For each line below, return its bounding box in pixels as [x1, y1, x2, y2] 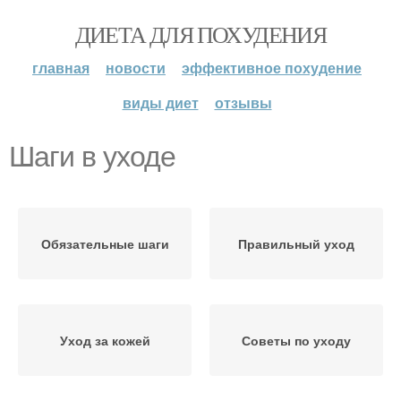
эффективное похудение [182, 57, 362, 78]
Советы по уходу [242, 331, 351, 349]
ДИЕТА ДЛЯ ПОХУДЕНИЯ [74, 19, 327, 49]
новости [106, 57, 166, 78]
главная [32, 57, 90, 78]
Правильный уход [238, 235, 354, 252]
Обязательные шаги [40, 235, 169, 252]
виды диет [122, 92, 199, 113]
